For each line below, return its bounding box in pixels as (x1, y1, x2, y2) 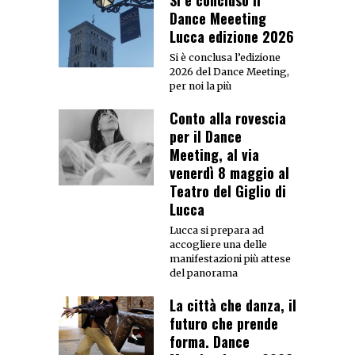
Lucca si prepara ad (170, 224, 264, 237)
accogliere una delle (170, 239, 267, 251)
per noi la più (170, 80, 231, 93)
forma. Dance (170, 331, 250, 353)
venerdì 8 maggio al (170, 162, 289, 184)
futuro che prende (170, 313, 278, 334)
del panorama (170, 267, 238, 280)
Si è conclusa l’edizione (170, 52, 281, 64)
